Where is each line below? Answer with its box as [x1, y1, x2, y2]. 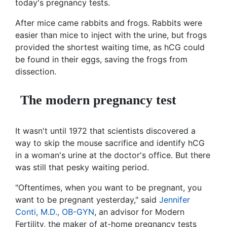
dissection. [15, 66, 56, 77]
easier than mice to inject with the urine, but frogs [15, 30, 207, 41]
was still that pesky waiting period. [15, 162, 149, 173]
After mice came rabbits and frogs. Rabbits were [15, 18, 202, 28]
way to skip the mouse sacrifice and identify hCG [15, 138, 205, 148]
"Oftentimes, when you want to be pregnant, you [15, 182, 202, 193]
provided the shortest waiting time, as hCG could [15, 42, 205, 53]
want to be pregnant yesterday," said [15, 195, 159, 205]
